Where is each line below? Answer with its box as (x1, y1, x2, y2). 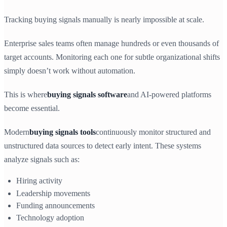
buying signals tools (29, 128, 96, 137)
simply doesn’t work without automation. (4, 66, 135, 75)
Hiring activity (16, 176, 62, 185)
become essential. (4, 104, 60, 113)
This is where (4, 90, 47, 99)
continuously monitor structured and (96, 128, 211, 137)
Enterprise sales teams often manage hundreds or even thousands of (4, 39, 219, 48)
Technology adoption (16, 213, 84, 222)
